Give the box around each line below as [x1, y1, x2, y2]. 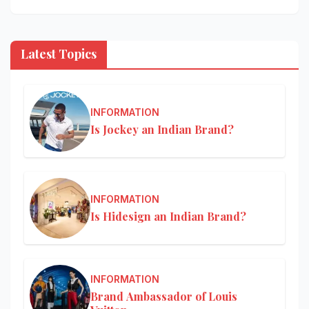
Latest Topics [21, 46, 97, 63]
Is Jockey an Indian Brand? [90, 122, 234, 137]
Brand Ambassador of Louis [90, 289, 237, 304]
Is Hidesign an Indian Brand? [90, 209, 246, 224]
